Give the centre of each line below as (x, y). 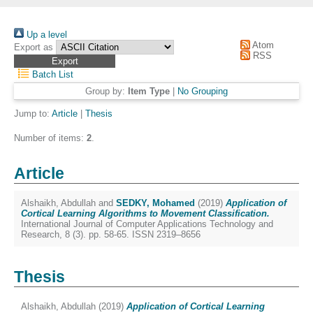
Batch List (52, 74)
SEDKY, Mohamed (155, 203)
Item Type (149, 91)
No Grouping (203, 91)
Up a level (45, 35)
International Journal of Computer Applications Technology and (147, 224)
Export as (34, 47)
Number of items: (50, 138)
